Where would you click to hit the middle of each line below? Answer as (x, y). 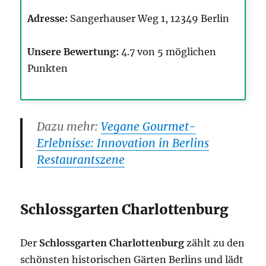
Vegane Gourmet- (149, 127)
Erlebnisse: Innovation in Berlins (123, 143)
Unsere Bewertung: (73, 52)
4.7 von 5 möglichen (168, 52)
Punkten (48, 69)
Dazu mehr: (69, 127)
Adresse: (48, 19)
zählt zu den (215, 243)
